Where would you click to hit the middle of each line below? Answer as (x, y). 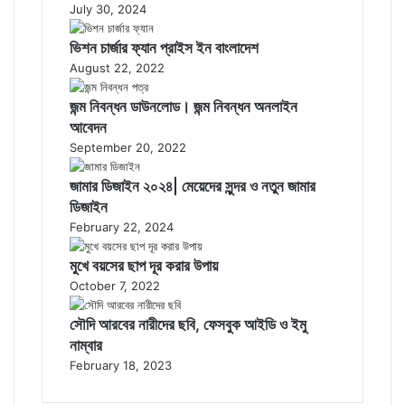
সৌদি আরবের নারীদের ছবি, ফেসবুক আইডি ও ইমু (188, 325)
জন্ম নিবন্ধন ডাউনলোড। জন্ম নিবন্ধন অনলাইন (184, 107)
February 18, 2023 (121, 365)
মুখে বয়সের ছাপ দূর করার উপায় (144, 266)
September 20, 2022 (128, 147)
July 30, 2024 (108, 9)
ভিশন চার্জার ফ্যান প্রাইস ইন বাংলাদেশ (164, 48)
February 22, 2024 (122, 227)
